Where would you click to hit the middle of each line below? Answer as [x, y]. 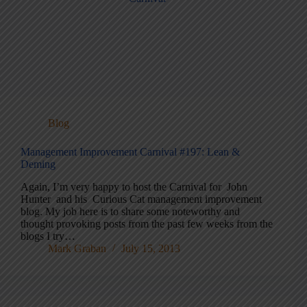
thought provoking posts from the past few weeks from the [147, 224]
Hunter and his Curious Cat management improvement [141, 199]
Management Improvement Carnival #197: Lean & [130, 152]
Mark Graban [77, 249]
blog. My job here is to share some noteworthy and [130, 212]
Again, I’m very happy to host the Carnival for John [134, 187]
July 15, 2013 [151, 249]
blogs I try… [48, 236]
